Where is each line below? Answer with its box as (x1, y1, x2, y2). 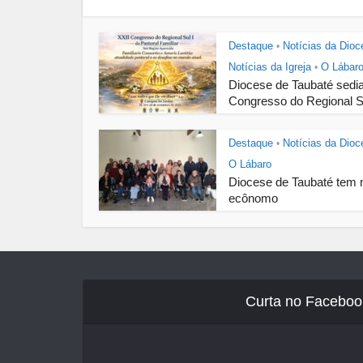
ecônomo (228, 191, 278, 205)
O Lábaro (228, 158, 271, 170)
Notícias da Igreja (228, 61, 311, 73)
